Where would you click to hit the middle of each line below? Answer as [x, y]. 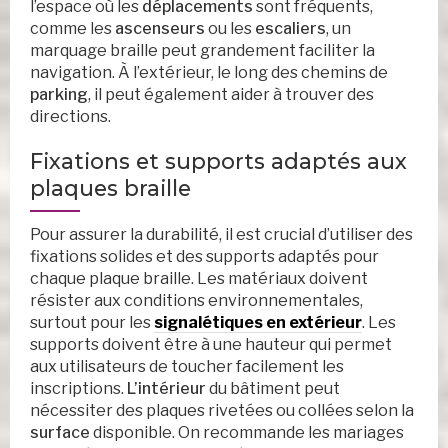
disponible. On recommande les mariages [247, 433]
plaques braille [110, 188]
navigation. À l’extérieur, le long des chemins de [209, 73]
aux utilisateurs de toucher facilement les [187, 367]
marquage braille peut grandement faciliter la [202, 51]
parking [59, 95]
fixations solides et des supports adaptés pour [204, 257]
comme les [72, 29]
